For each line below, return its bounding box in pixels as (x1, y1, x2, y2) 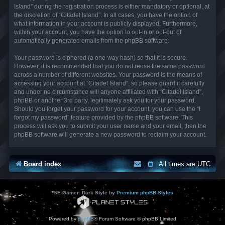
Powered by (49, 215, 78, 221)
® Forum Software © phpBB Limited (94, 215, 176, 221)
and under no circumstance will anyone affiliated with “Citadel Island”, (14, 88, 203, 95)
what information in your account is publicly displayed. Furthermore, (14, 20, 197, 27)
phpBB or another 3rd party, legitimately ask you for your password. (14, 96, 196, 104)
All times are (159, 160, 197, 168)
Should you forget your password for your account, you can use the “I (14, 105, 200, 113)
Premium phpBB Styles (117, 189, 173, 195)
